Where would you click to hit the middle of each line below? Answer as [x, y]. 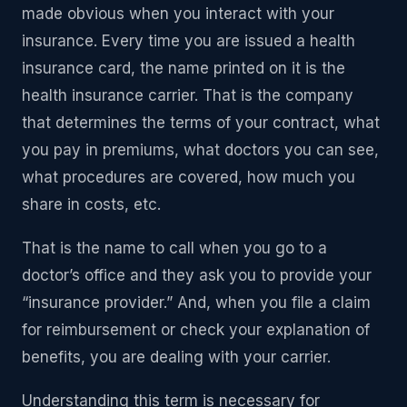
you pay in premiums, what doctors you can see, [200, 150]
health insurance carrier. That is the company [188, 96]
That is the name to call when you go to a [174, 248]
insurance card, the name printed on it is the [184, 69]
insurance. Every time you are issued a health [189, 41]
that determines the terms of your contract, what [201, 123]
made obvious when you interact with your [178, 14]
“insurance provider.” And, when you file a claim [196, 303]
